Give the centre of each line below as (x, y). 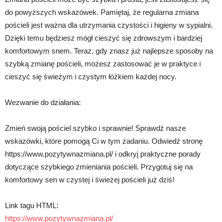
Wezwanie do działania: (43, 102)
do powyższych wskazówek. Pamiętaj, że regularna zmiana (102, 12)
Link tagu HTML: (32, 205)
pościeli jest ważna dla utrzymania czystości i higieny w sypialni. (109, 25)
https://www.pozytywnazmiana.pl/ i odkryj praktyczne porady (103, 154)
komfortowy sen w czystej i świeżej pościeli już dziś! (90, 180)
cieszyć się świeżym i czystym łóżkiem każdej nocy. (91, 77)
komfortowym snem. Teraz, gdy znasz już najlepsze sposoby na (109, 51)
